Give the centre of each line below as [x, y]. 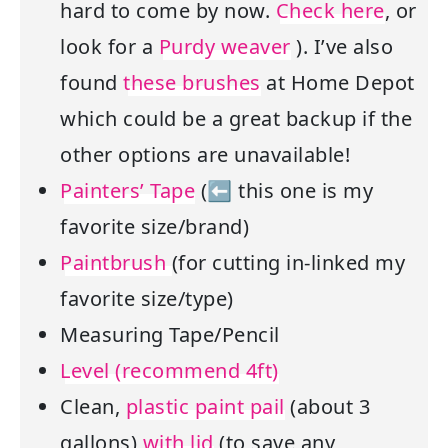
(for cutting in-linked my [288, 263]
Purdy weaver [224, 47]
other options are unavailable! [205, 155]
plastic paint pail [205, 407]
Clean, [93, 407]
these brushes [192, 83]
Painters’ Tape [127, 191]
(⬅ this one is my [284, 191]
